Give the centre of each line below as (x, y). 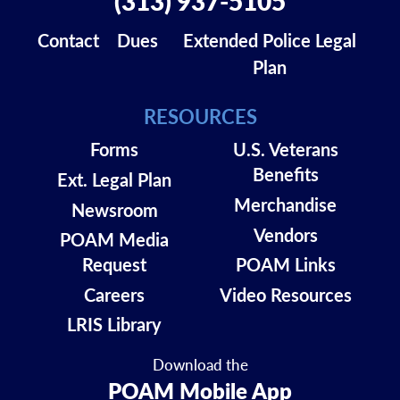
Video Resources (285, 294)
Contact (68, 41)
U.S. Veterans (285, 150)
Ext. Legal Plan (115, 179)
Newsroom (114, 209)
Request (115, 265)
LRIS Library (115, 325)
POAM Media (115, 240)
